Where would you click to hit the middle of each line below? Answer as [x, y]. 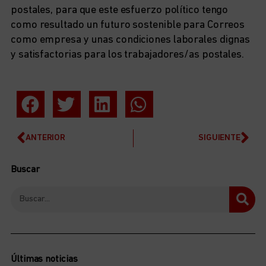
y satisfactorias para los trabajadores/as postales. [127, 55]
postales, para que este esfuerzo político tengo [120, 10]
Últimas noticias [44, 259]
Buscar [25, 170]
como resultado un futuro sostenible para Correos [128, 25]
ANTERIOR [45, 138]
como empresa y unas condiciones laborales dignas [131, 40]
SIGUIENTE [219, 138]
